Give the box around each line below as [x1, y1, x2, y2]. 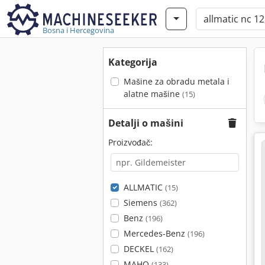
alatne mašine [123, 88, 182, 99]
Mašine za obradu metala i [123, 76, 230, 87]
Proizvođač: [108, 137, 153, 148]
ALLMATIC [123, 182, 165, 193]
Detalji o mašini [108, 117, 183, 130]
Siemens [123, 197, 160, 208]
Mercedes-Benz [123, 228, 188, 239]
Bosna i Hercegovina [43, 25, 114, 35]
